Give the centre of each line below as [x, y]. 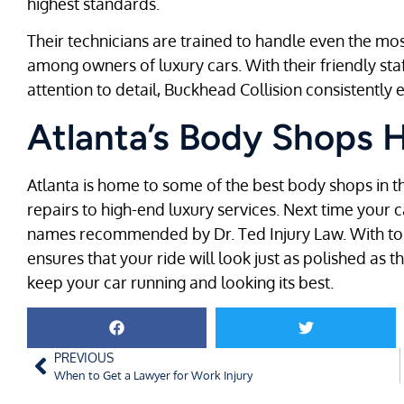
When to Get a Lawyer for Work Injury [153, 376]
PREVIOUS [84, 358]
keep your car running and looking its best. [180, 282]
